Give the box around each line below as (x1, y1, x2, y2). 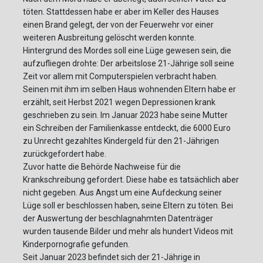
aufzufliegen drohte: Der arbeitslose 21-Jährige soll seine (23, 59, 234, 69)
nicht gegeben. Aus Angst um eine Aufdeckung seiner (23, 188, 222, 198)
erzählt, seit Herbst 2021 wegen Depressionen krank (23, 97, 215, 107)
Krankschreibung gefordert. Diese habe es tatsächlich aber (23, 175, 239, 185)
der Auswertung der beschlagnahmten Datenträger (23, 214, 213, 224)
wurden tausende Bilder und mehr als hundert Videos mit (23, 227, 233, 237)
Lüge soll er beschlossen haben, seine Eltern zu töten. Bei (23, 201, 233, 211)
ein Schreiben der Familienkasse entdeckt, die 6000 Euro (23, 123, 231, 133)
